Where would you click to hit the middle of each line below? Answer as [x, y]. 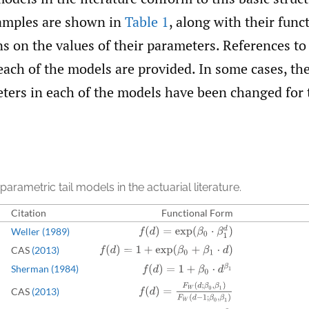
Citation [28, 213]
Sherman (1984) [44, 269]
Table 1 [147, 22]
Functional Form [197, 213]
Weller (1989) [40, 231]
